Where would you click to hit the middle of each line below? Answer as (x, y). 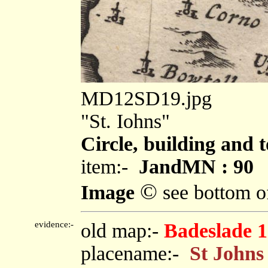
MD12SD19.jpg (146, 98)
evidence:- (57, 224)
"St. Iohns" (125, 121)
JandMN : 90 (196, 166)
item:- (110, 166)
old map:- (122, 230)
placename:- (135, 253)
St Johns (227, 253)
